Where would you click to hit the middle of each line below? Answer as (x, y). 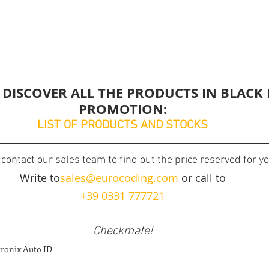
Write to (40, 178)
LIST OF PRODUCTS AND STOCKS (122, 126)
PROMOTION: (122, 109)
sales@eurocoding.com (119, 178)
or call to (202, 178)
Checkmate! (122, 231)
